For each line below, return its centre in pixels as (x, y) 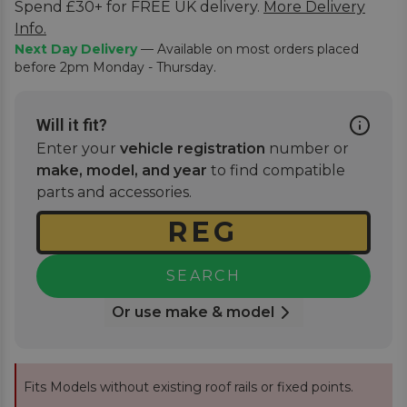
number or (307, 149)
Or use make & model (193, 312)
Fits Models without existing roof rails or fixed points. (189, 387)
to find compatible (276, 170)
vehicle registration (193, 149)
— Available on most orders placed (248, 49)
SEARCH (203, 276)
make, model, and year (122, 170)
